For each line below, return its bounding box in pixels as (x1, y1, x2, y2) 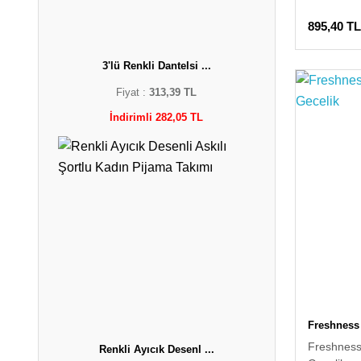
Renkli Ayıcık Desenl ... (98, 342, 214, 355)
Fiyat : (116, 86, 150, 98)
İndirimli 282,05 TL (110, 111, 204, 123)
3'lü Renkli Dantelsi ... (102, 60, 211, 72)
